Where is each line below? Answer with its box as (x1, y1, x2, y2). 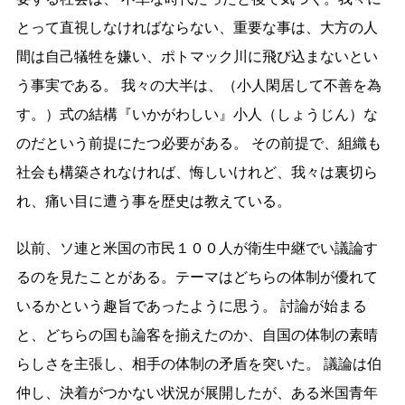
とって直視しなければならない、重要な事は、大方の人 (15, 20, 378, 35)
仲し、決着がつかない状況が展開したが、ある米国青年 (15, 385, 378, 400)
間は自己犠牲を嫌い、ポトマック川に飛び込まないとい (15, 49, 378, 64)
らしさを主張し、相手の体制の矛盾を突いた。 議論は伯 (15, 356, 381, 372)
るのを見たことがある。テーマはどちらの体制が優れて (15, 269, 378, 285)
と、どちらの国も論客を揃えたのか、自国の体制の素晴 (15, 327, 378, 343)
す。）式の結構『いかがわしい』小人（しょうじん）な (15, 107, 378, 122)
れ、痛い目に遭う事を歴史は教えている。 (15, 193, 291, 209)
